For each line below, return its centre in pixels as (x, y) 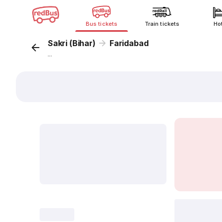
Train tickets (162, 24)
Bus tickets (102, 24)
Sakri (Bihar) (72, 43)
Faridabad (129, 43)
